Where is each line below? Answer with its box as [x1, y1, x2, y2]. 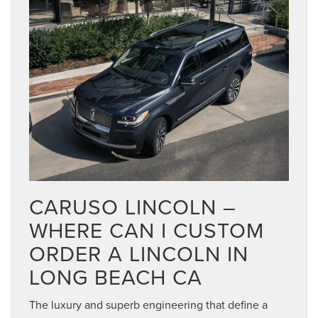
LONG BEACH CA [29, 261, 202, 292]
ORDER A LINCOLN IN [29, 238, 248, 268]
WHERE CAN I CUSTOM [29, 214, 264, 245]
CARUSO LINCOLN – [29, 191, 236, 221]
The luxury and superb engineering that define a [29, 296, 268, 312]
